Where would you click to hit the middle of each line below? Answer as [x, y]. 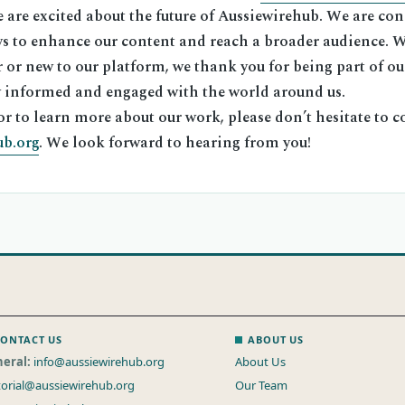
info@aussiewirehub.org [99, 362]
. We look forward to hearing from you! [175, 143]
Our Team [262, 385]
